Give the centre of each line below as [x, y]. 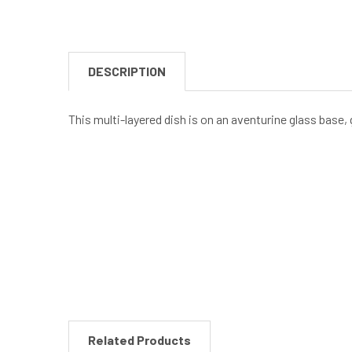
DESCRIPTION [127, 71]
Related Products [139, 340]
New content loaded [120, 194]
